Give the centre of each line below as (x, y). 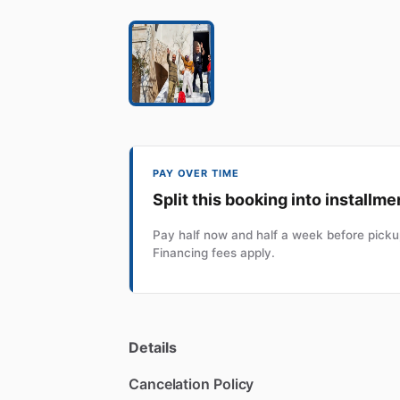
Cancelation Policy (192, 383)
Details (153, 347)
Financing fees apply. (214, 252)
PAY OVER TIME (196, 173)
